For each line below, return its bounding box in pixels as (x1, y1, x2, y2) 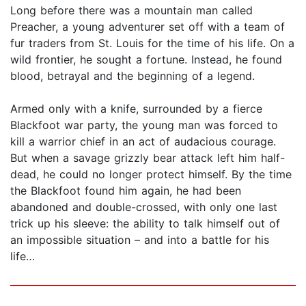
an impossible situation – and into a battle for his (10, 233, 269, 247)
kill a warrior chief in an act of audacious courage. (10, 135, 276, 149)
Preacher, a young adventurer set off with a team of (10, 20, 285, 34)
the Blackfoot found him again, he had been (10, 184, 241, 198)
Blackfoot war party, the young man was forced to (10, 118, 278, 133)
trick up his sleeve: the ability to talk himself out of (10, 217, 280, 231)
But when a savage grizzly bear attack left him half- (10, 151, 285, 165)
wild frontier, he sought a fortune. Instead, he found (10, 53, 282, 67)
